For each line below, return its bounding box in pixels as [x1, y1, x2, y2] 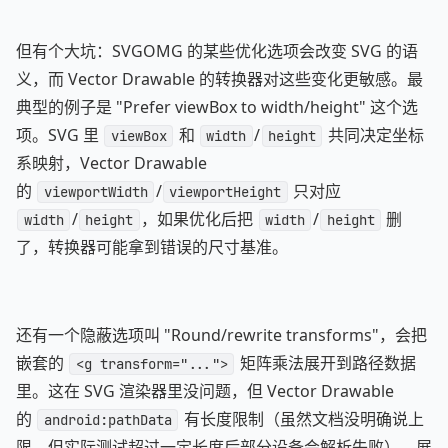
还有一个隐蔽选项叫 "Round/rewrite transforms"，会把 [16, 324, 427, 346]
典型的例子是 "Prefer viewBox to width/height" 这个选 [16, 96, 418, 118]
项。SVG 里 [16, 124, 103, 146]
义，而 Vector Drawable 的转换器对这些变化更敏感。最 [16, 68, 423, 90]
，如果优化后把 [141, 208, 258, 230]
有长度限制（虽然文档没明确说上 [179, 408, 424, 430]
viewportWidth [43, 183, 148, 201]
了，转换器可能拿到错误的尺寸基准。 [16, 236, 288, 258]
